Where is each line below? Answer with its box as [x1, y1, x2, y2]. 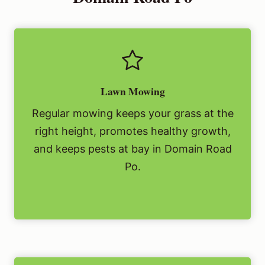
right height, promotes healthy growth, [34, 125, 231, 138]
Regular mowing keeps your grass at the [31, 107, 234, 120]
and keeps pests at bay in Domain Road [33, 143, 232, 156]
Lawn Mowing [100, 83, 165, 99]
